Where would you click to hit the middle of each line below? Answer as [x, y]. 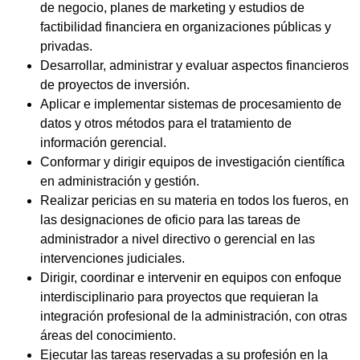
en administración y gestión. [120, 182]
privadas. [66, 47]
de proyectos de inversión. [115, 85]
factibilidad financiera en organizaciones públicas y [186, 27]
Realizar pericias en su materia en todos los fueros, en [194, 201]
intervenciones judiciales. [112, 259]
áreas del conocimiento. [108, 336]
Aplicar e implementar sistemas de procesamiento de [191, 104]
